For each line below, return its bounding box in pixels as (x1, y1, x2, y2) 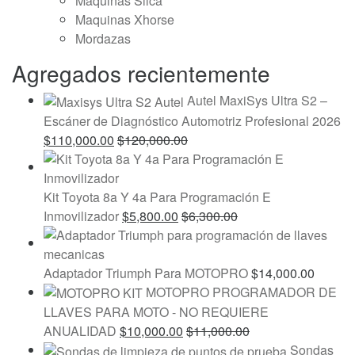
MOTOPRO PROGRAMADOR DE (146, 282, 337, 301)
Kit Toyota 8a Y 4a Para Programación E (44, 187, 271, 206)
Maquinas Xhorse (75, 10, 174, 29)
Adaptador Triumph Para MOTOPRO (44, 263, 248, 282)
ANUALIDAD (44, 322, 116, 341)
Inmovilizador (44, 206, 119, 225)
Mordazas (75, 29, 131, 48)
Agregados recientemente (12, 56, 270, 89)
